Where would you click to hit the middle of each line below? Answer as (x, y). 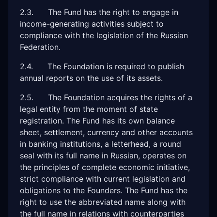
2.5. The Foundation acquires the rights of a (106, 97)
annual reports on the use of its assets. (91, 78)
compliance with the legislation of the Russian (104, 35)
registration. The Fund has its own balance (97, 121)
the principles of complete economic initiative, (105, 167)
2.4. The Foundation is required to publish (102, 66)
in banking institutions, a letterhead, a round (101, 144)
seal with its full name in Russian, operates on (103, 155)
